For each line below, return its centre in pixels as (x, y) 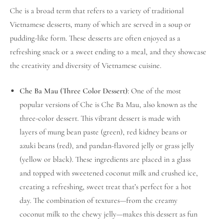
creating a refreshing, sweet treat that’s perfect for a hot (105, 187)
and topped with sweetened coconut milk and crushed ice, (109, 173)
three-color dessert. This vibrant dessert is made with (100, 119)
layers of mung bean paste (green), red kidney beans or (103, 132)
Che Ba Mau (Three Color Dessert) (74, 91)
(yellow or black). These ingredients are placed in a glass (105, 160)
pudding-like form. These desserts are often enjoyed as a (95, 38)
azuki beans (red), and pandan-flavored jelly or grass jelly (107, 146)
